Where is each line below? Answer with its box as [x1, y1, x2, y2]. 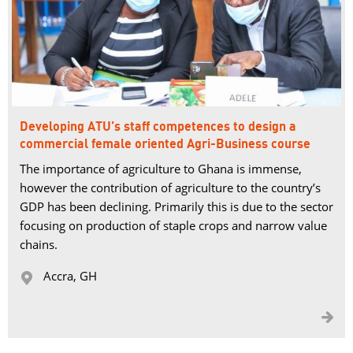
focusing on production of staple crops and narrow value [20, 217, 327, 233]
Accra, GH [43, 268, 97, 284]
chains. [20, 236, 58, 252]
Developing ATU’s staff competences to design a [20, 120, 296, 134]
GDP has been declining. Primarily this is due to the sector [20, 199, 333, 214]
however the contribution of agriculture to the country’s [20, 180, 321, 195]
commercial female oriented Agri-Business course [20, 137, 310, 151]
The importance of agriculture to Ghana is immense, [20, 161, 302, 176]
